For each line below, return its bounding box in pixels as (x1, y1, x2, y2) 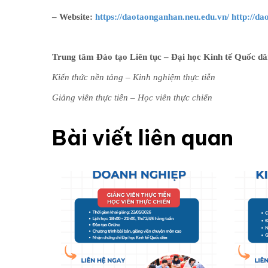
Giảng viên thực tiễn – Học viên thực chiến (52, 93, 212, 103)
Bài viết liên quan (52, 124, 233, 151)
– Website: (52, 12, 95, 22)
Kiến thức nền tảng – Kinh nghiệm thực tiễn (52, 72, 218, 83)
